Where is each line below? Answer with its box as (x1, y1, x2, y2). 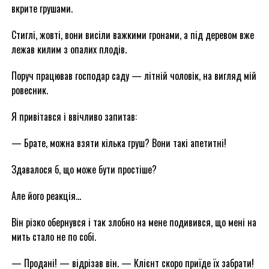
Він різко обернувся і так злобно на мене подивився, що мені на (11, 215, 256, 229)
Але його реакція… (11, 189, 81, 203)
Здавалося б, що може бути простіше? (11, 162, 157, 177)
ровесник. (11, 83, 48, 97)
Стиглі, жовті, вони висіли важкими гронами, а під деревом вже (11, 28, 254, 42)
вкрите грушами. (11, 1, 73, 16)
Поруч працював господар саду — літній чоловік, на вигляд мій (11, 68, 256, 83)
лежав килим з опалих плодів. (11, 42, 127, 56)
